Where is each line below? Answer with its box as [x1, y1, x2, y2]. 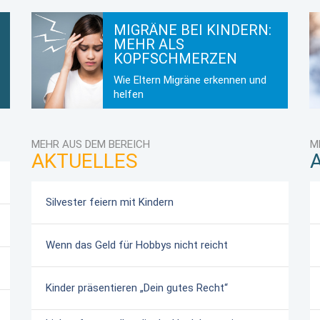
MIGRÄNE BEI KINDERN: [113, 21, 271, 39]
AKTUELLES [31, 149, 138, 174]
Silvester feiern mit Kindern [46, 196, 174, 209]
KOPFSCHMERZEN [113, 50, 237, 68]
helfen [113, 88, 144, 101]
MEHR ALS [113, 36, 184, 54]
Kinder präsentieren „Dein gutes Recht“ [46, 281, 228, 295]
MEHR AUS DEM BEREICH [31, 138, 150, 151]
